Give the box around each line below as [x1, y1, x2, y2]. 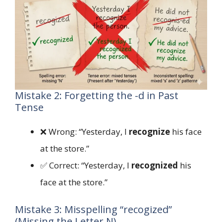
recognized [131, 160, 178, 171]
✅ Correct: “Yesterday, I [40, 160, 131, 171]
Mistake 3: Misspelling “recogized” [15, 202, 172, 216]
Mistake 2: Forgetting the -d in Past [15, 89, 178, 103]
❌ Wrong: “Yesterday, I [40, 126, 129, 138]
